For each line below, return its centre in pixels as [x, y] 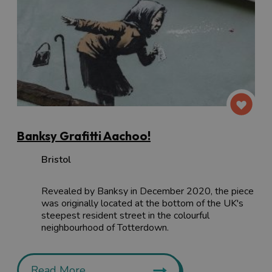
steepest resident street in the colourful [125, 215]
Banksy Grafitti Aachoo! [84, 135]
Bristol [56, 159]
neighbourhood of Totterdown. [105, 227]
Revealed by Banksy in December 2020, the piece [148, 191]
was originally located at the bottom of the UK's [142, 203]
